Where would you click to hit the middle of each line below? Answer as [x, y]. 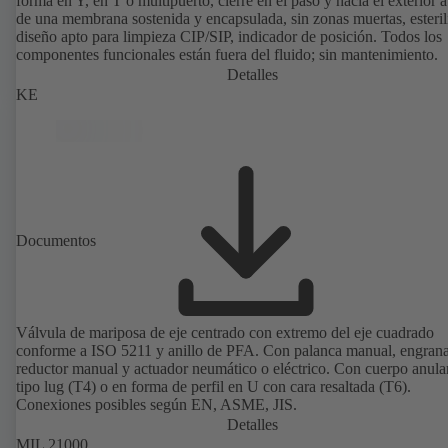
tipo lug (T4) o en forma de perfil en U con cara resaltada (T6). [213, 386]
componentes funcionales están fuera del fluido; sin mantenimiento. [227, 54]
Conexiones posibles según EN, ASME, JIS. [156, 404]
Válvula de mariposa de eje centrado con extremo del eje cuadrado [225, 332]
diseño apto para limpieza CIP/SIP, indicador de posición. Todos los [229, 36]
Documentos [56, 240]
